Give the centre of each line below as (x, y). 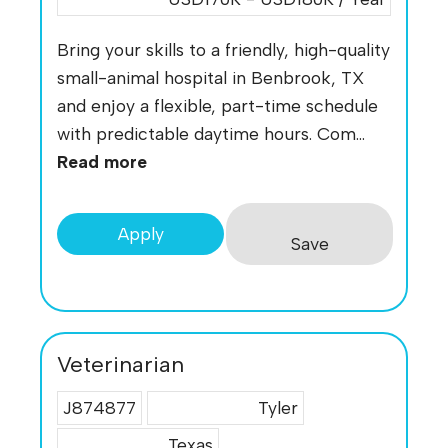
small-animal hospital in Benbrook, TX (210, 78)
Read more (102, 162)
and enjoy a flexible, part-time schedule (217, 106)
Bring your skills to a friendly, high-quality (223, 50)
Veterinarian (120, 364)
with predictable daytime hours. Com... (211, 134)
